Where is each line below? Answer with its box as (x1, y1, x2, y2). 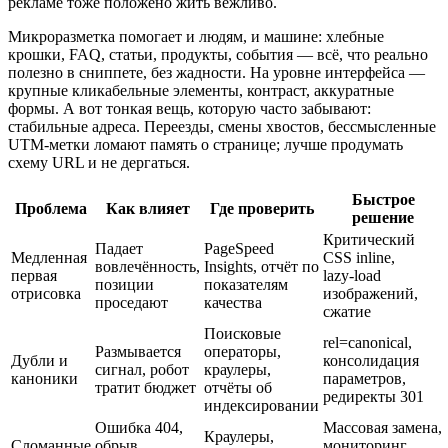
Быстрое (351, 190, 415, 208)
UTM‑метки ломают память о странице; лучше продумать (8, 135, 403, 153)
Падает (95, 239, 143, 257)
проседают (95, 293, 168, 311)
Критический (323, 230, 415, 248)
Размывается (95, 342, 181, 360)
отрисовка (11, 284, 81, 302)
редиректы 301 (323, 387, 424, 405)
